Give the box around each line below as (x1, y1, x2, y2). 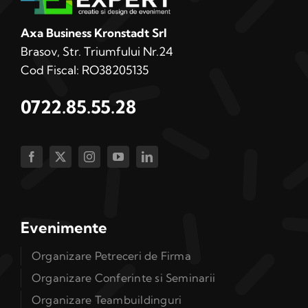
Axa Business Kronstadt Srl (20, 25, 167, 41)
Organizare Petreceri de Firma (31, 249, 191, 263)
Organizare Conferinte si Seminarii (31, 271, 216, 285)
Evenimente (20, 218, 107, 238)
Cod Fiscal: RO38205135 (20, 63, 148, 78)
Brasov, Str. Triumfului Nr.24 (20, 44, 173, 59)
